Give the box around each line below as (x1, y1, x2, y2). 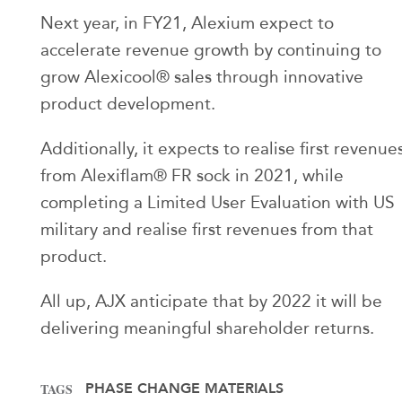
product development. (40, 92, 215, 114)
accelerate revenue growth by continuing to (40, 39, 381, 60)
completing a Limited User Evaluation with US (40, 191, 395, 213)
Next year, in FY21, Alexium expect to (40, 12, 334, 33)
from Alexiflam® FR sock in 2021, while (40, 164, 344, 186)
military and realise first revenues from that (40, 218, 373, 240)
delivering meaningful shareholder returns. (40, 317, 374, 338)
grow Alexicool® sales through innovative (40, 66, 363, 87)
